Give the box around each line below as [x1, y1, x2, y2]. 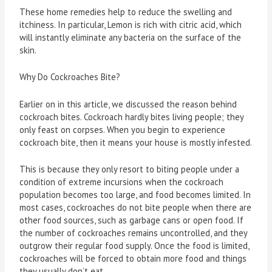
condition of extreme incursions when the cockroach [19, 176, 224, 188]
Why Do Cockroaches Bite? [19, 71, 121, 83]
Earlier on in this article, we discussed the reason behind [19, 98, 237, 110]
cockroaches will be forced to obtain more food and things [19, 253, 247, 265]
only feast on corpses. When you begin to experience [19, 123, 226, 135]
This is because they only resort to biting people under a [19, 163, 240, 175]
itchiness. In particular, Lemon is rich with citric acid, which [19, 18, 242, 30]
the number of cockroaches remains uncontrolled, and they [19, 227, 248, 239]
